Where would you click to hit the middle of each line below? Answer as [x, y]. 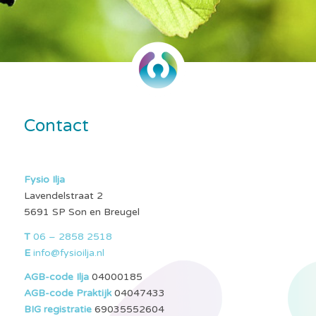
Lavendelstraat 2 [63, 195]
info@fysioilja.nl [67, 253]
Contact [56, 126]
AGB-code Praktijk [67, 293]
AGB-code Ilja [56, 277]
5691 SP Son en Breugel [81, 212]
